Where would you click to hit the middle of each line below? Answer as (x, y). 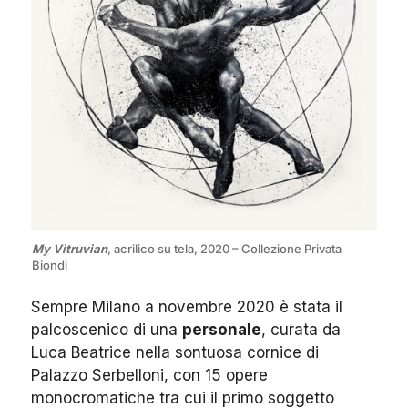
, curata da (301, 330)
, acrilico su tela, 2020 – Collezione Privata (224, 249)
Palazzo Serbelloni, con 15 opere (149, 376)
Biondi (50, 265)
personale (222, 330)
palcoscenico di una (107, 330)
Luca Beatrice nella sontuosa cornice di (175, 353)
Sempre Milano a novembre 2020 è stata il (187, 307)
